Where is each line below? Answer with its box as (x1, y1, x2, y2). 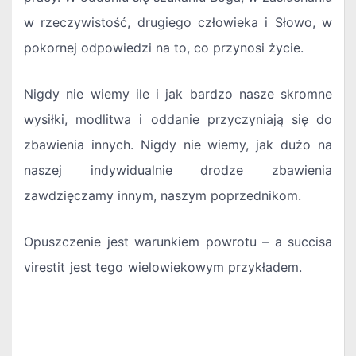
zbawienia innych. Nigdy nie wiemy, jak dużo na (24, 137, 332, 153)
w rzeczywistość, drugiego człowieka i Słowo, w (24, 14, 332, 31)
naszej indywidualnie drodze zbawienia (24, 162, 332, 179)
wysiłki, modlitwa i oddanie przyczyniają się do (24, 111, 332, 128)
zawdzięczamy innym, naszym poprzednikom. (24, 188, 301, 204)
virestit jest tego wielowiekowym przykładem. (24, 259, 332, 276)
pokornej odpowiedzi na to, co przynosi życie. (24, 40, 304, 56)
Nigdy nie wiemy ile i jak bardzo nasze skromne (24, 86, 332, 103)
